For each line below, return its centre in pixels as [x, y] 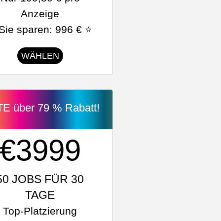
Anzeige [40, 14]
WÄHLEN [40, 56]
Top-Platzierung [40, 211]
